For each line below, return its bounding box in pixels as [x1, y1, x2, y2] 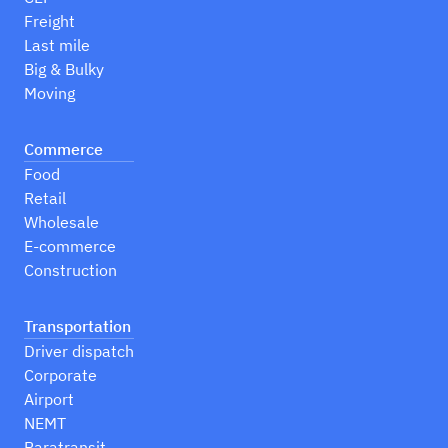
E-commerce [24, 236, 116, 257]
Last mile [24, 35, 90, 56]
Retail [24, 188, 66, 209]
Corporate [24, 365, 97, 386]
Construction [24, 260, 117, 281]
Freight [24, 11, 75, 32]
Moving [24, 83, 75, 104]
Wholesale [24, 212, 99, 233]
